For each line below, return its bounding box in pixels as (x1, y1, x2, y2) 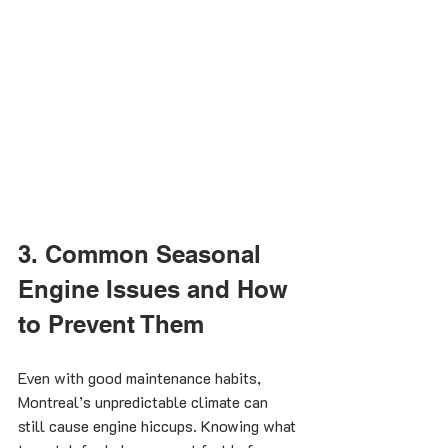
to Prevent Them (18, 310, 204, 339)
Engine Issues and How (18, 275, 295, 304)
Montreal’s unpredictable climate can (18, 391, 272, 413)
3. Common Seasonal (18, 240, 268, 269)
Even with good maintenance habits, (18, 367, 265, 389)
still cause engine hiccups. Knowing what (18, 415, 300, 437)
